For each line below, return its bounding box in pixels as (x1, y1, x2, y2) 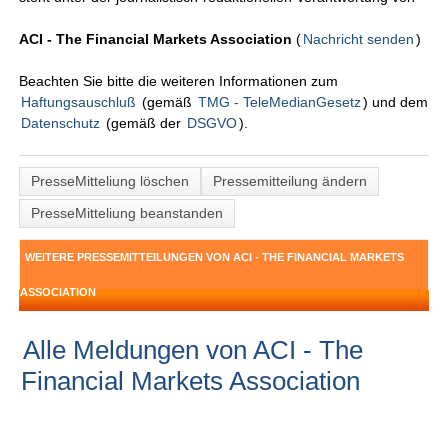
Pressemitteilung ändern (213, 173, 368, 190)
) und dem (363, 94, 429, 111)
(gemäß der (102, 115, 186, 132)
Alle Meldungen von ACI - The (23, 335, 364, 366)
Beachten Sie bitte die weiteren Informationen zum (19, 73, 339, 90)
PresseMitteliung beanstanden (31, 205, 224, 222)
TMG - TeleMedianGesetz (198, 94, 362, 111)
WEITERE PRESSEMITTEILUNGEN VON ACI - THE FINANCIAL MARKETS (25, 251, 405, 264)
